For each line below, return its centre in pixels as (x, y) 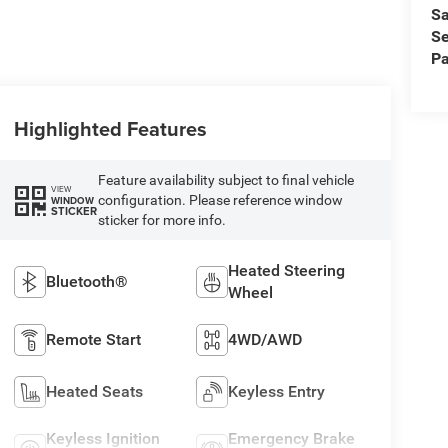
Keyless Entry (277, 392)
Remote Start (93, 340)
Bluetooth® (86, 282)
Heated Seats (94, 392)
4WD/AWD (265, 340)
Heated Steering (287, 271)
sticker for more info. (161, 220)
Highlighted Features (110, 129)
